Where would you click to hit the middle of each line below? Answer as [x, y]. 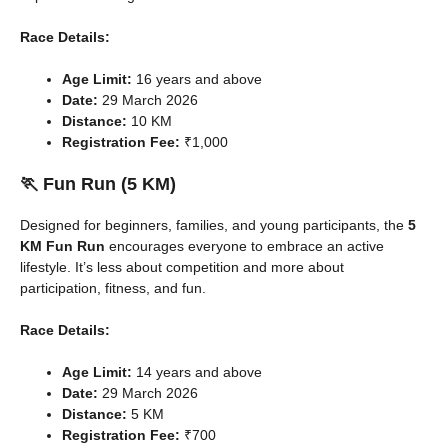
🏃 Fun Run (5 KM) [98, 183]
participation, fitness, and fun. [113, 287]
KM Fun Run [62, 245]
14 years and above [197, 371]
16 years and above [197, 78]
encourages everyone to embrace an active [244, 245]
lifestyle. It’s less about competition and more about [182, 266]
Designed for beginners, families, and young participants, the [214, 224]
